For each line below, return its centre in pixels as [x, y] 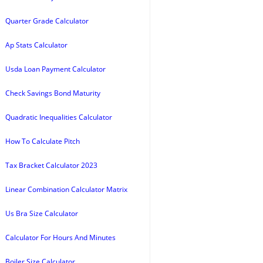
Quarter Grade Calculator [47, 21]
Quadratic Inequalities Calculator [59, 117]
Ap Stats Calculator [36, 45]
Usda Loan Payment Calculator [55, 69]
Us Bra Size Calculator [42, 213]
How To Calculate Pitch [43, 141]
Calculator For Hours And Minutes [60, 237]
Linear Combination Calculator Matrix [66, 189]
